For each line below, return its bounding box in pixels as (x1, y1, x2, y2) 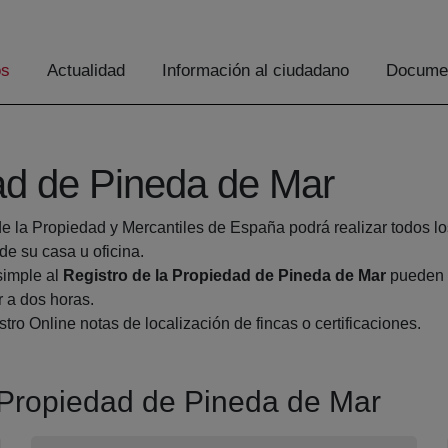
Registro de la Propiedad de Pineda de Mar (63, 267, 386, 285)
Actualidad (47, 61, 125, 81)
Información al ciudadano (162, 61, 349, 81)
